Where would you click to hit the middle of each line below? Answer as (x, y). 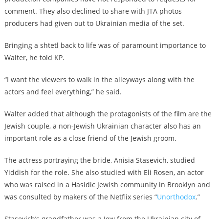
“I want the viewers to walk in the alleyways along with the (99, 79)
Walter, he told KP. (34, 57)
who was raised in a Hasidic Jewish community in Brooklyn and (107, 184)
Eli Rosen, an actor (174, 172)
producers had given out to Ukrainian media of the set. (94, 23)
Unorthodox (176, 197)
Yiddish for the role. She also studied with (73, 172)
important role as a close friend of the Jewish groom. (90, 138)
